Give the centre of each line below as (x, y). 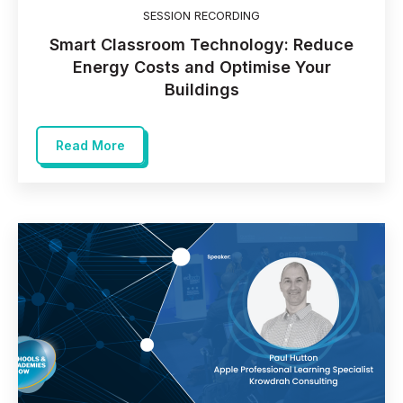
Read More (90, 146)
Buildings (201, 90)
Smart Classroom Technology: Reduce (201, 45)
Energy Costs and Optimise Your (201, 67)
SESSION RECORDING (201, 16)
